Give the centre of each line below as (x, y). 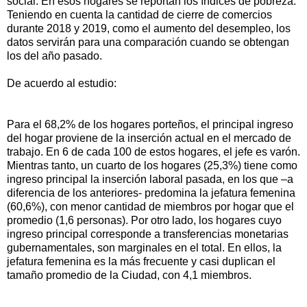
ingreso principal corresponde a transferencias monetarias (148, 234)
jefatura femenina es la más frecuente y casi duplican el (141, 261)
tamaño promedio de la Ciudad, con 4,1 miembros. (129, 275)
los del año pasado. (54, 56)
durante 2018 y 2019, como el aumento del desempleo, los (149, 28)
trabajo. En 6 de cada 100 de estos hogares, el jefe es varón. (153, 151)
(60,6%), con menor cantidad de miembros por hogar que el (150, 206)
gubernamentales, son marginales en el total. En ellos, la (144, 247)
